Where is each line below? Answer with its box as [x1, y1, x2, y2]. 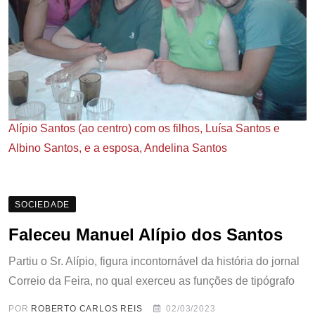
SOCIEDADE [15, 200, 70, 210]
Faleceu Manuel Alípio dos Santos [8, 225, 283, 245]
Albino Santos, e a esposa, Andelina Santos [8, 142, 227, 155]
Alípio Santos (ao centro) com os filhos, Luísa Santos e [8, 122, 280, 135]
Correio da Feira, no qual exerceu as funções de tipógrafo [8, 275, 295, 288]
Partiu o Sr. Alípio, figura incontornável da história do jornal [8, 255, 300, 268]
